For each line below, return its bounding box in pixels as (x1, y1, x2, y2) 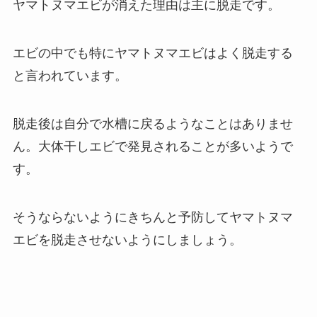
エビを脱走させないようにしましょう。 (12, 232, 242, 247)
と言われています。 (12, 69, 127, 83)
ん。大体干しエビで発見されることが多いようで (12, 139, 293, 154)
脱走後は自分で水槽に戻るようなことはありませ (12, 116, 293, 131)
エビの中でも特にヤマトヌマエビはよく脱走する (12, 46, 293, 61)
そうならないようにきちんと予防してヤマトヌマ (12, 209, 293, 224)
